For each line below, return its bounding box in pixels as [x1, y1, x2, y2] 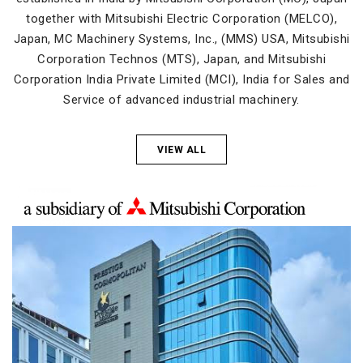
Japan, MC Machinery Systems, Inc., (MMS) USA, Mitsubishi [13, 32, 350, 47]
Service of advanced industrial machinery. [63, 92, 300, 108]
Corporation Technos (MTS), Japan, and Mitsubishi [37, 52, 326, 67]
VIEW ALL [157, 144, 206, 156]
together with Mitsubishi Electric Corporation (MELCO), [26, 11, 337, 27]
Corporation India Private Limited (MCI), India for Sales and [13, 72, 350, 88]
